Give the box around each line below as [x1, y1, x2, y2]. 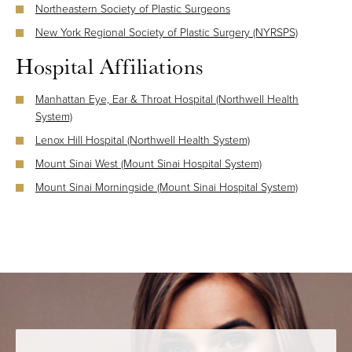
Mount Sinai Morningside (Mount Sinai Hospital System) [35, 179, 298, 196]
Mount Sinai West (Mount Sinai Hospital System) [35, 156, 262, 173]
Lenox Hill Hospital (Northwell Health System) [35, 132, 250, 149]
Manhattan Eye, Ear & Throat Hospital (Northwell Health [35, 91, 299, 108]
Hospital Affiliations [16, 52, 203, 81]
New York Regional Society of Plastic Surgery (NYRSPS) [35, 24, 298, 42]
